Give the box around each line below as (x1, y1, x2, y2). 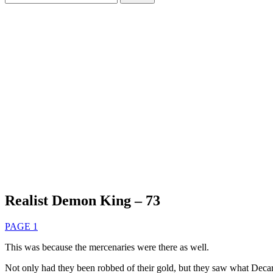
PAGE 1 (5, 221, 38, 232)
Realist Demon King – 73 (5, 192, 160, 208)
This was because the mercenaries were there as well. (5, 241, 209, 252)
